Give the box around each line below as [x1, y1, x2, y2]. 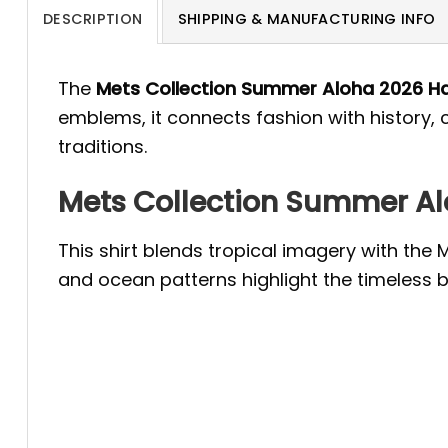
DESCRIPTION [43, 8, 143, 29]
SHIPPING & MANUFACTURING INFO [177, 8, 436, 29]
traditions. [58, 133, 147, 159]
